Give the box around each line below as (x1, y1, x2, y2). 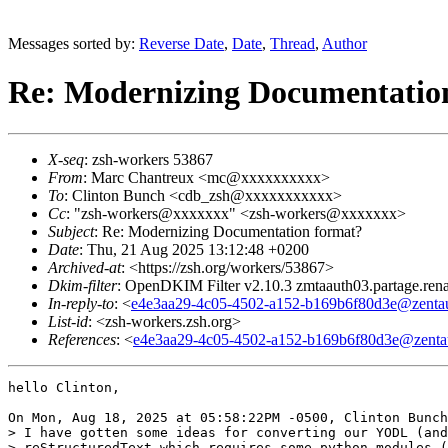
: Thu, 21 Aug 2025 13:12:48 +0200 (79, 240, 309, 258)
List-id (48, 312, 88, 330)
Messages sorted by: (8, 35, 139, 52)
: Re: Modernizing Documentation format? (94, 222, 362, 240)
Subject (48, 222, 94, 240)
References (48, 330, 116, 348)
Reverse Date (139, 35, 224, 52)
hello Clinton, (8, 379, 120, 395)
